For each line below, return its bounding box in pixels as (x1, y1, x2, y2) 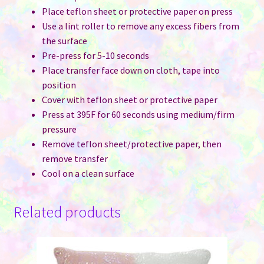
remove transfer (41, 152, 108, 164)
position (41, 78, 76, 91)
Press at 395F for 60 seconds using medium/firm (41, 108, 235, 120)
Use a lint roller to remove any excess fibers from (41, 19, 239, 32)
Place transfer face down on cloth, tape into (41, 64, 220, 76)
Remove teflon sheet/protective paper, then (41, 137, 222, 150)
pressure (41, 123, 77, 135)
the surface (41, 34, 87, 47)
